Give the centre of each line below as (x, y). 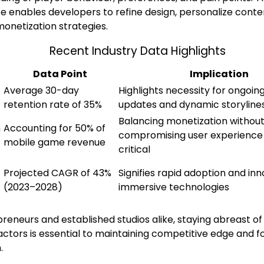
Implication (219, 74)
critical (134, 149)
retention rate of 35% (53, 104)
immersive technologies (174, 187)
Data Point (60, 74)
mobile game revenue (55, 142)
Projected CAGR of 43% (57, 173)
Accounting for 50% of (55, 128)
